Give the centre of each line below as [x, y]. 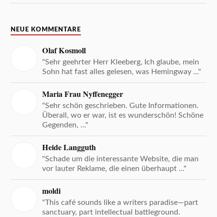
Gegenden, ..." [65, 125]
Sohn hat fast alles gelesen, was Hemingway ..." [122, 72]
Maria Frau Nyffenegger [83, 94]
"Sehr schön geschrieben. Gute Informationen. [121, 106]
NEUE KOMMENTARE [46, 30]
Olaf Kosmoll [64, 51]
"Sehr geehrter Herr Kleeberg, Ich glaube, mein [121, 62]
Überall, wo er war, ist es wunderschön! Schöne [123, 116]
